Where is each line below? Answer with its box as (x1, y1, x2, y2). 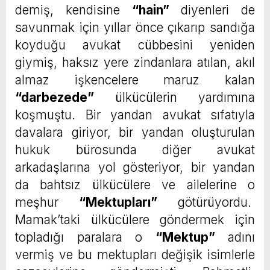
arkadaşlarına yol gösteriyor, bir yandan (15, 160, 255, 175)
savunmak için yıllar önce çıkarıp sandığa (15, 20, 255, 36)
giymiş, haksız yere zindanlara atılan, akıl (15, 55, 255, 71)
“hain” (131, 2, 169, 18)
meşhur (15, 195, 79, 210)
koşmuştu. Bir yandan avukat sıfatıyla (15, 107, 255, 123)
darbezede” (21, 90, 94, 105)
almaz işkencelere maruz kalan (15, 72, 255, 88)
